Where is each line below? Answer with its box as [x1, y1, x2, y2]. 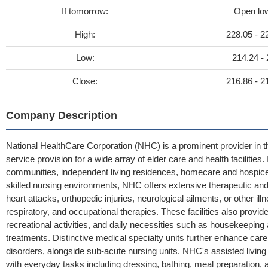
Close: [72, 76, 98, 86]
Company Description [6, 109, 117, 121]
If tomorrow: [62, 6, 108, 16]
